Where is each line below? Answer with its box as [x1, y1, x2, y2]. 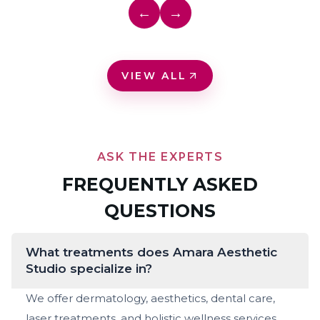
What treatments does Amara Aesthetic [26, 245, 277, 259]
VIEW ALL [121, 69, 187, 82]
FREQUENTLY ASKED [62, 174, 258, 195]
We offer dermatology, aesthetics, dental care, [26, 291, 275, 305]
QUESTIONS [104, 200, 216, 221]
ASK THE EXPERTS [96, 150, 224, 164]
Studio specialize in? [26, 261, 152, 276]
